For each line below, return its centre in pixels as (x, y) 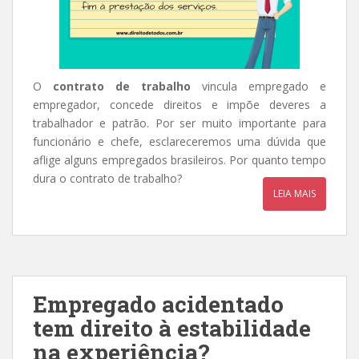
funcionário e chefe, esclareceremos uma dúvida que (179, 141)
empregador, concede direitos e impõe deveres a (179, 105)
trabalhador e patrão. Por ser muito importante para (179, 123)
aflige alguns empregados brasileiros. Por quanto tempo (179, 160)
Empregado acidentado (158, 304)
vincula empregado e (258, 86)
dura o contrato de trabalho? (107, 178)
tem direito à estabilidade (172, 328)
